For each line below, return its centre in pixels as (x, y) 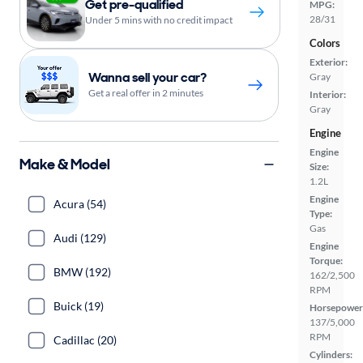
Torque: (326, 261)
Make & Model (65, 164)
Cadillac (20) (85, 340)
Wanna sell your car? (147, 77)
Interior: (328, 94)
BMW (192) (82, 272)
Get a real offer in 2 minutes (146, 93)
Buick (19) (79, 306)
